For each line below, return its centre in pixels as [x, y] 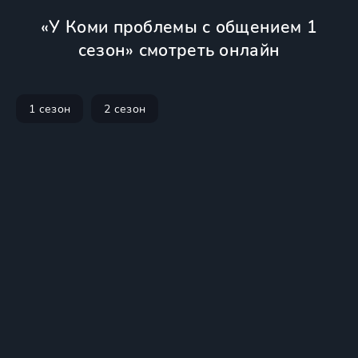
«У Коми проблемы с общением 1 [179, 27]
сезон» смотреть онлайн [179, 50]
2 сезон [125, 109]
